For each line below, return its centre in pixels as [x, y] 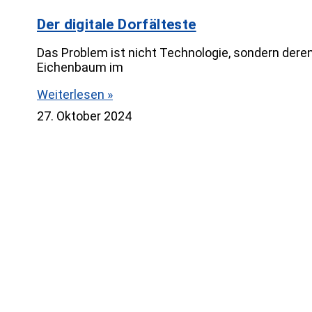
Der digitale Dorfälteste [117, 24]
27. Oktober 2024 [84, 116]
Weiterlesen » [75, 94]
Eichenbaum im [80, 67]
